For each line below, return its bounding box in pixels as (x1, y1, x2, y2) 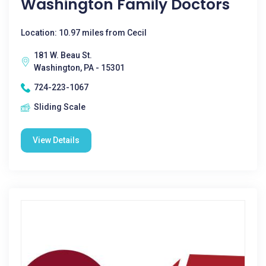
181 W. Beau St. (34, 50, 92, 60)
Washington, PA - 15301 (34, 63, 125, 72)
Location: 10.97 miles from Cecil (21, 28, 147, 37)
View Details (33, 135, 80, 145)
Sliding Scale (34, 102, 85, 112)
